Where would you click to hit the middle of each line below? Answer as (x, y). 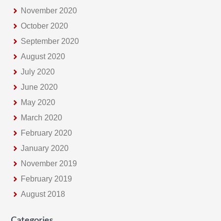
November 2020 (49, 10)
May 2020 (38, 102)
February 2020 (47, 133)
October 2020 (45, 26)
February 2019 (47, 179)
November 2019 (49, 163)
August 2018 (43, 194)
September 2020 (50, 41)
